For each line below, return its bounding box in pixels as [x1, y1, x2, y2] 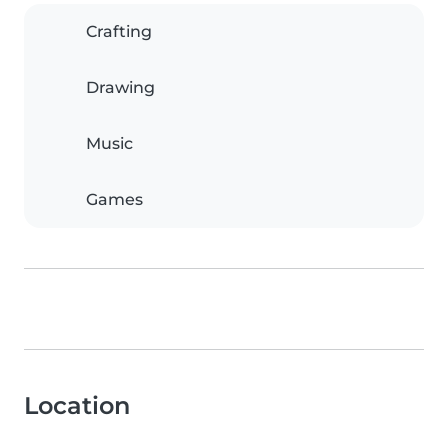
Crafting [86, 22, 152, 42]
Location [24, 391, 130, 421]
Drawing [86, 78, 155, 98]
